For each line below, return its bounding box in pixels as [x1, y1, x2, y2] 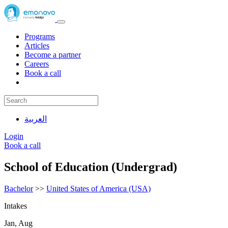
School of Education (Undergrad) [4, 160, 177, 174]
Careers [24, 59, 49, 68]
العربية [24, 114, 47, 123]
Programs [24, 32, 55, 41]
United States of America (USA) [46, 184, 151, 193]
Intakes [4, 201, 27, 210]
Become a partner [24, 50, 81, 59]
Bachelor [4, 184, 33, 193]
